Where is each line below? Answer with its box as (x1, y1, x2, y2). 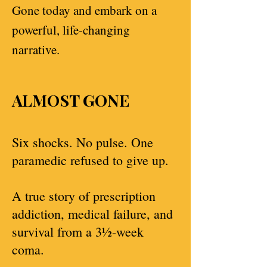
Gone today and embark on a (12, 2, 157, 18)
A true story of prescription (12, 187, 156, 204)
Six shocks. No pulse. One (12, 133, 153, 151)
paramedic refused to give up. (12, 151, 169, 169)
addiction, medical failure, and (12, 205, 173, 222)
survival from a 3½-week (12, 223, 144, 240)
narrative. (12, 41, 60, 58)
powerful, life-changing (12, 21, 130, 38)
